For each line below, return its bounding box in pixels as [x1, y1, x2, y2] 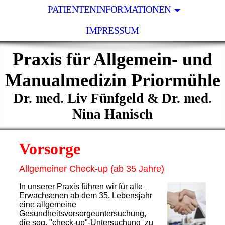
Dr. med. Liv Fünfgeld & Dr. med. [13, 91, 212, 106]
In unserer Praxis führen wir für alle [19, 182, 143, 191]
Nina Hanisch [72, 106, 153, 122]
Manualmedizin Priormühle [5, 70, 220, 90]
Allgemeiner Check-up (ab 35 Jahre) [19, 164, 164, 174]
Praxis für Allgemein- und [13, 49, 212, 69]
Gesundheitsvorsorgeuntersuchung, [19, 209, 146, 218]
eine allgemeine [19, 200, 76, 209]
